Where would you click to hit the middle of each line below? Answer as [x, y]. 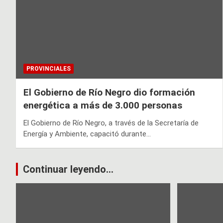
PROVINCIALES [49, 68]
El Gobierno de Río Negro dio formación [109, 92]
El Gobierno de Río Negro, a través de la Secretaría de [111, 123]
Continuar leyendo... [68, 169]
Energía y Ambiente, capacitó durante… [87, 134]
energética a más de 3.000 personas [103, 105]
